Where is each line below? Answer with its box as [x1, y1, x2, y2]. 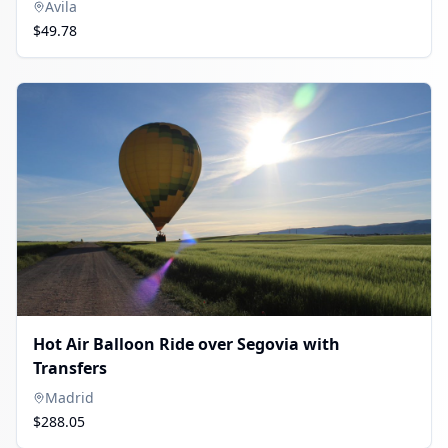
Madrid [45, 387, 94, 407]
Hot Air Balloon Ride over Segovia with [33, 332, 340, 355]
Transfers [33, 356, 107, 379]
